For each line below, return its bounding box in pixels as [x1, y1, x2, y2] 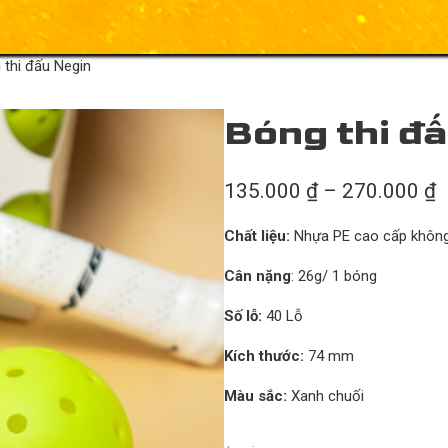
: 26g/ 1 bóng [291, 267, 377, 285]
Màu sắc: [224, 387, 287, 405]
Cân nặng [224, 267, 291, 285]
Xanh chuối [287, 387, 364, 405]
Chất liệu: [224, 227, 290, 245]
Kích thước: [224, 347, 304, 365]
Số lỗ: [224, 307, 262, 325]
